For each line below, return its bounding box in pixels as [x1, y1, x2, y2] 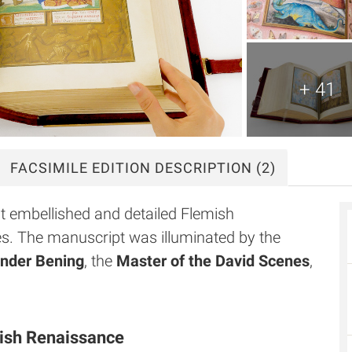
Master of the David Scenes [116, 251, 310, 270]
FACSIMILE [10, 159, 88, 176]
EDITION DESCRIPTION [88, 159, 252, 176]
